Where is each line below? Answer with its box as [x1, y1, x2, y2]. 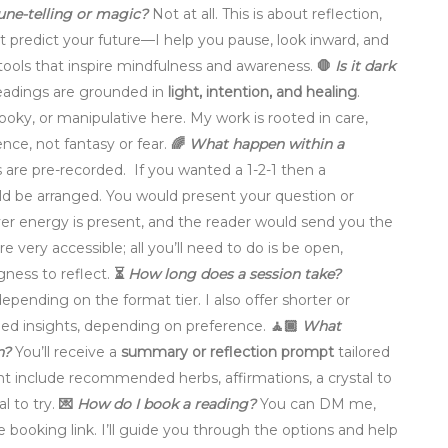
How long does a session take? [128, 265, 341, 284]
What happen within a [189, 135, 344, 154]
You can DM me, [256, 395, 376, 414]
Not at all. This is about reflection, [148, 5, 382, 24]
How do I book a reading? [77, 395, 256, 414]
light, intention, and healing [168, 83, 357, 102]
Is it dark [335, 57, 395, 76]
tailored [334, 343, 390, 362]
